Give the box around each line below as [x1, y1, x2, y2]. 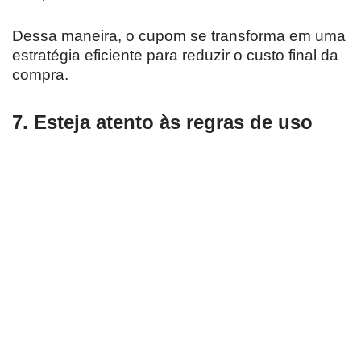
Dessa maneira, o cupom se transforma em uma [12, 27, 346, 44]
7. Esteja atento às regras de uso [12, 110, 313, 133]
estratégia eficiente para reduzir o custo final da [12, 46, 338, 64]
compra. [12, 65, 68, 83]
